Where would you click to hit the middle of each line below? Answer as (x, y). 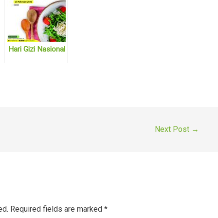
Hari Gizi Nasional (36, 49)
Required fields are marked (57, 209)
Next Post (173, 129)
